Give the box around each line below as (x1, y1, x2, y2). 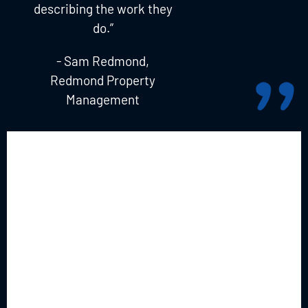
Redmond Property (50, 71, 156, 88)
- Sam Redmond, (56, 52, 150, 69)
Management (66, 91, 140, 107)
